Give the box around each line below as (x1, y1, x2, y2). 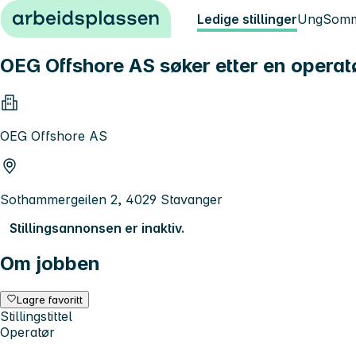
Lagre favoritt (17, 292, 83, 306)
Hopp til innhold (6, 6, 104, 22)
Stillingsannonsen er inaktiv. (10, 219, 184, 236)
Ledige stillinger (197, 11, 297, 27)
